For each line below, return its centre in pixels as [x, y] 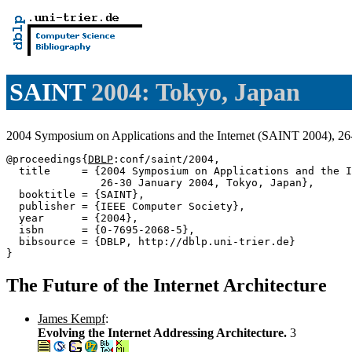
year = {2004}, [72, 218]
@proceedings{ [47, 159]
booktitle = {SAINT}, [75, 194]
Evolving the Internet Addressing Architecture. [164, 332]
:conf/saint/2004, [167, 159]
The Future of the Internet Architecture [167, 285]
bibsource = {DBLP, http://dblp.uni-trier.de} [151, 241]
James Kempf [71, 318]
